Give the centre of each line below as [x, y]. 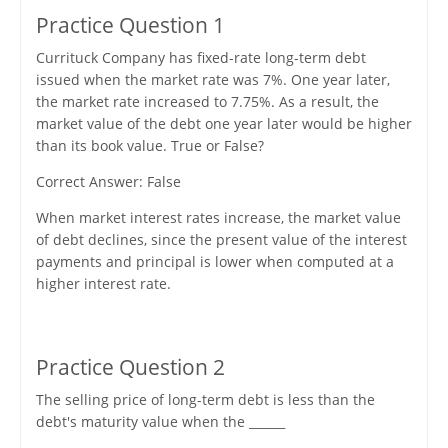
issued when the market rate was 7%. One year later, [212, 80]
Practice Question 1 [130, 25]
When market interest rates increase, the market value [218, 218]
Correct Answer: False [108, 182]
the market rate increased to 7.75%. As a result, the [207, 102]
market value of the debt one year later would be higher [223, 124]
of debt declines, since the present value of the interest [221, 240]
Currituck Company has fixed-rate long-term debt [200, 58]
